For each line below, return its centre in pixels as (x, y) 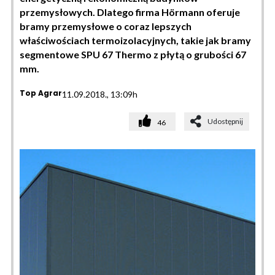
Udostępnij (225, 121)
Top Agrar (41, 93)
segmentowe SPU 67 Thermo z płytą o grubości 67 (133, 54)
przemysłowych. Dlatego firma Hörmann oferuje (130, 12)
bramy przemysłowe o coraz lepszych (106, 26)
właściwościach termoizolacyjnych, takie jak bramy (135, 40)
